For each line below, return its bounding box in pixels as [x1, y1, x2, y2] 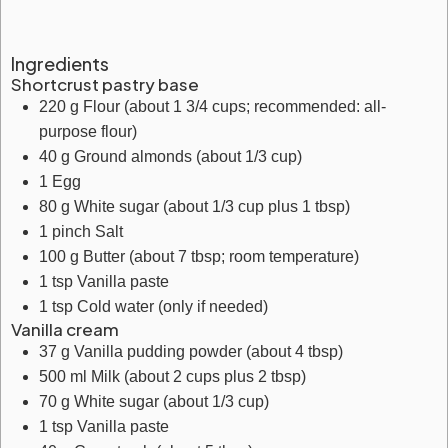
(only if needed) [158, 298, 268, 315]
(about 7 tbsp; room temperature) [129, 248, 359, 265]
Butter [83, 248, 129, 265]
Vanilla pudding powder [74, 343, 246, 360]
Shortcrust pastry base [11, 73, 199, 95]
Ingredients [11, 52, 109, 75]
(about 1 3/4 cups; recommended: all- [124, 98, 386, 115]
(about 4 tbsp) [246, 343, 343, 360]
